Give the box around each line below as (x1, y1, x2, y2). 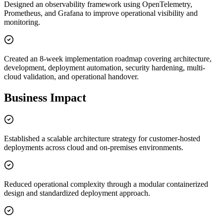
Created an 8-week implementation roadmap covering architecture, (4, 55, 212, 63)
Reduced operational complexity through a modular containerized (4, 180, 208, 189)
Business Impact (4, 91, 86, 105)
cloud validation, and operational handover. (4, 72, 139, 81)
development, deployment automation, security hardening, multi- (4, 63, 205, 72)
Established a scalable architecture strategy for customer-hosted (4, 134, 200, 143)
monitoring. (4, 18, 40, 27)
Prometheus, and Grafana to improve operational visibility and (4, 9, 198, 18)
